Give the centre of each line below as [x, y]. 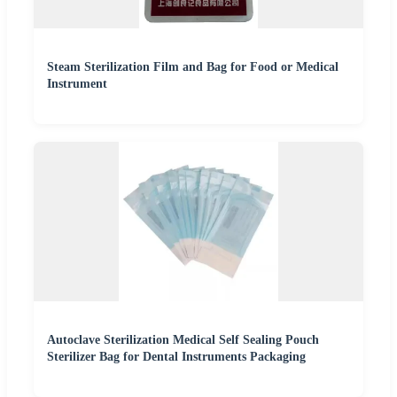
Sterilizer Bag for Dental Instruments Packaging [176, 356]
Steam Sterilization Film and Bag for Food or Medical [193, 66]
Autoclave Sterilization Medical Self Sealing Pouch [183, 339]
